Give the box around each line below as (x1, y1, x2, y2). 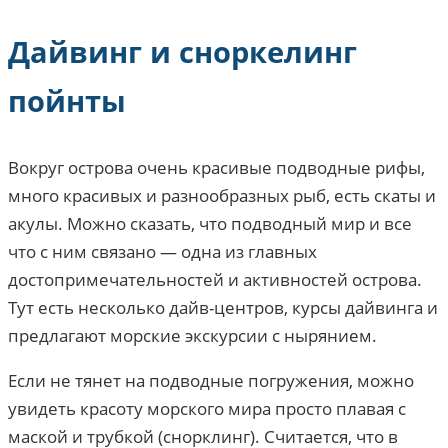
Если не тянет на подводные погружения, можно (8, 369, 414, 393)
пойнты (8, 81, 126, 121)
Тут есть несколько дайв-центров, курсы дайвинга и (8, 296, 438, 320)
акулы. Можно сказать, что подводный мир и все (8, 212, 412, 236)
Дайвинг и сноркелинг (8, 32, 357, 72)
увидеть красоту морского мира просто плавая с (8, 397, 406, 421)
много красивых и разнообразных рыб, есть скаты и (8, 184, 436, 208)
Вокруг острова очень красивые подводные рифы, (8, 156, 425, 180)
